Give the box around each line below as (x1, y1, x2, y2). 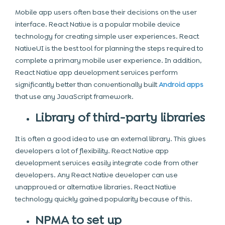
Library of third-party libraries (35, 109, 205, 126)
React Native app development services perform (15, 68, 178, 77)
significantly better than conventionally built (15, 80, 159, 89)
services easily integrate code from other (62, 158, 198, 167)
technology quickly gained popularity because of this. (15, 194, 192, 203)
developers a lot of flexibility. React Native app (15, 146, 169, 155)
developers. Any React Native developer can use (15, 170, 178, 179)
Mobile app (15, 8, 52, 17)
